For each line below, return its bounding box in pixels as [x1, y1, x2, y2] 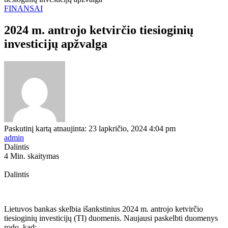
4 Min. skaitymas [4, 151, 59, 160]
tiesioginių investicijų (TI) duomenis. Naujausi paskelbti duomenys [4, 213, 218, 222]
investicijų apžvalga [4, 37, 107, 50]
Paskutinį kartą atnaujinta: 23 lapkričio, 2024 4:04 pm [4, 124, 176, 133]
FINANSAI [4, 4, 43, 13]
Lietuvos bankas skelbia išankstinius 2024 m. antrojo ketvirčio [4, 204, 203, 213]
